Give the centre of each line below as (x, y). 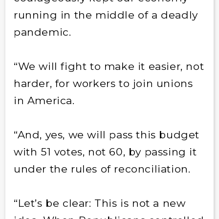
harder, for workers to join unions (103, 83)
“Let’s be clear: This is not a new (99, 203)
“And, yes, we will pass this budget (106, 134)
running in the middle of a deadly (106, 15)
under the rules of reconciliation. (102, 169)
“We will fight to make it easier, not (109, 66)
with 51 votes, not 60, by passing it (105, 152)
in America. (44, 100)
